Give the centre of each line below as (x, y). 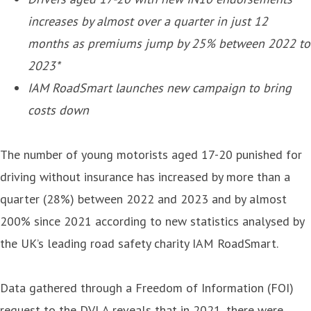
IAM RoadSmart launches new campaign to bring (160, 87)
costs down (58, 110)
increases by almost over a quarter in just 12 (148, 21)
